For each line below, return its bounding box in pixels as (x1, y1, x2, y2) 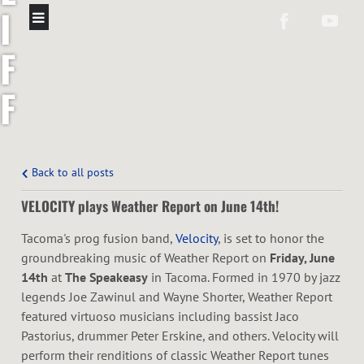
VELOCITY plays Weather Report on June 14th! (21, 196, 279, 217)
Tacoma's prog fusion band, (21, 230, 175, 247)
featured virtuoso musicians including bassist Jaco (21, 308, 299, 325)
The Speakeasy (65, 269, 148, 286)
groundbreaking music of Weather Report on (21, 249, 270, 266)
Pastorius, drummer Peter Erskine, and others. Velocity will (21, 327, 339, 344)
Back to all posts (28, 164, 114, 180)
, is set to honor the (218, 230, 324, 247)
